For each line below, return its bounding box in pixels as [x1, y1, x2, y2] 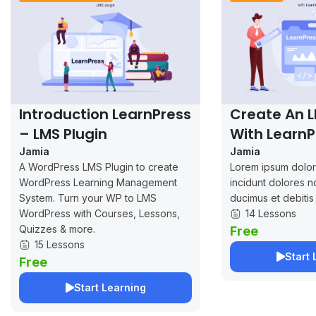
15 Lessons [35, 238, 85, 250]
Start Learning [73, 281, 146, 293]
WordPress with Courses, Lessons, [19, 207, 180, 219]
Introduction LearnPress [19, 104, 191, 124]
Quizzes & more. [19, 222, 95, 235]
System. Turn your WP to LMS [19, 191, 157, 204]
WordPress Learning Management [19, 176, 177, 188]
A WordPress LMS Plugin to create [19, 160, 178, 173]
